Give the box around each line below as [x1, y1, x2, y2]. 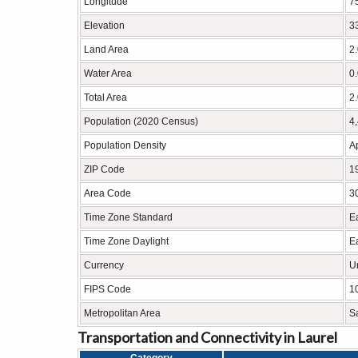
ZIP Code [84, 164, 125, 175]
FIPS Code [84, 284, 131, 295]
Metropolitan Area [84, 308, 161, 319]
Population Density [84, 140, 166, 151]
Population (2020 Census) [84, 116, 198, 127]
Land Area [84, 44, 129, 55]
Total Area [84, 92, 127, 103]
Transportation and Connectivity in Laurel [78, 328, 337, 346]
